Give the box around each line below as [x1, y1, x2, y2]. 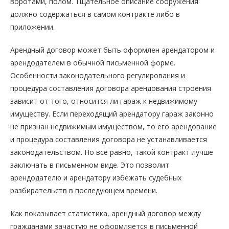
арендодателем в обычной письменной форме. [10, 58, 175, 68]
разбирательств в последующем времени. [10, 186, 157, 196]
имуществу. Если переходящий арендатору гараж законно [10, 109, 214, 119]
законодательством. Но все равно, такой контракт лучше [10, 147, 213, 157]
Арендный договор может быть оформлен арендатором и [10, 45, 215, 55]
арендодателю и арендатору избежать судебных [10, 173, 181, 183]
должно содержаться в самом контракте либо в [10, 9, 180, 19]
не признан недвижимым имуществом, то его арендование [10, 122, 217, 132]
